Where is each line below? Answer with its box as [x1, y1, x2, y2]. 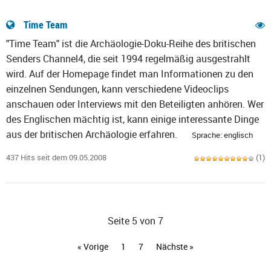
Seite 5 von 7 [108, 214, 163, 228]
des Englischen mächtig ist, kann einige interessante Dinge [6, 113, 259, 126]
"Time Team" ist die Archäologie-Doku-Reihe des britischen [6, 37, 256, 51]
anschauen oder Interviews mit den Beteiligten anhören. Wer [6, 97, 264, 111]
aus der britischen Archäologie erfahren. [6, 128, 180, 142]
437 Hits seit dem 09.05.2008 [6, 152, 106, 163]
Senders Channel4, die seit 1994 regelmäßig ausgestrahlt [6, 52, 250, 66]
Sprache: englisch [192, 129, 253, 141]
